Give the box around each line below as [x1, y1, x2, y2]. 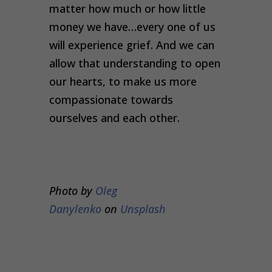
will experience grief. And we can [49, 37, 214, 52]
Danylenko [49, 201, 101, 216]
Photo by [49, 183, 95, 198]
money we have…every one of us [49, 19, 216, 34]
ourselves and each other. [49, 110, 180, 125]
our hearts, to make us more [49, 73, 197, 89]
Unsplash [120, 201, 166, 216]
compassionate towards [49, 92, 173, 107]
